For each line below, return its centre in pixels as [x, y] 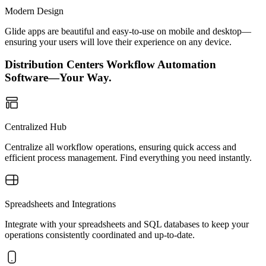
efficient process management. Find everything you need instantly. [128, 158]
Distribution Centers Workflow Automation [110, 65]
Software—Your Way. [58, 78]
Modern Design [34, 11]
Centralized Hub [36, 127]
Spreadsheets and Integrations [60, 204]
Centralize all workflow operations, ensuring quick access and [121, 147]
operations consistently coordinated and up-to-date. [100, 235]
